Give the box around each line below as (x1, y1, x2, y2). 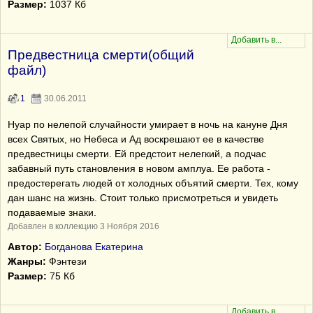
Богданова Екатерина (45, 241, 143, 252)
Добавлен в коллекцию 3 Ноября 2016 (8, 221, 159, 231)
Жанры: (8, 256, 46, 267)
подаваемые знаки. (8, 207, 96, 218)
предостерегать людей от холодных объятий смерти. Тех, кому (8, 177, 298, 189)
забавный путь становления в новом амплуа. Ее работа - (8, 163, 270, 174)
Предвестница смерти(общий (8, 48, 194, 62)
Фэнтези (46, 256, 87, 267)
